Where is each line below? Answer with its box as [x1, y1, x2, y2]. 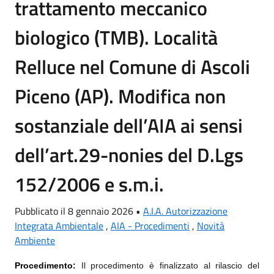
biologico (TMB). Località [15, 23, 218, 52]
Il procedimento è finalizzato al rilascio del [81, 261, 260, 270]
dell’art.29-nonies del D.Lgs [15, 140, 243, 169]
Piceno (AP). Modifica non [15, 81, 226, 111]
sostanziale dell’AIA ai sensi [15, 111, 243, 140]
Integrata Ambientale [15, 218, 103, 233]
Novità [197, 218, 224, 233]
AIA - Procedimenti [111, 218, 190, 233]
